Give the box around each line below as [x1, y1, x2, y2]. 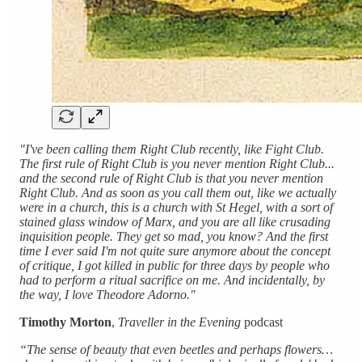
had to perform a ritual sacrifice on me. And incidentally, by [19, 272, 325, 287]
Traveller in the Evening [118, 314, 241, 329]
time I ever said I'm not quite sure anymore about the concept [19, 243, 330, 258]
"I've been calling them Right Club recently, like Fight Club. [19, 141, 324, 156]
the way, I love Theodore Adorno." [19, 287, 196, 301]
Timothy [19, 314, 66, 329]
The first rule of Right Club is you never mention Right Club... [19, 156, 335, 170]
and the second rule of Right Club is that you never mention [19, 170, 323, 185]
